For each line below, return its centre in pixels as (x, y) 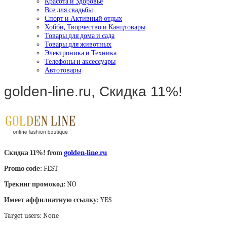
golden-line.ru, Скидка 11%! (93, 92)
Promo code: (24, 168)
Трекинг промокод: (35, 184)
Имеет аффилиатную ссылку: (52, 200)
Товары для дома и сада (80, 35)
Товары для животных (78, 44)
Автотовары (63, 70)
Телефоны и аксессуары (80, 61)
